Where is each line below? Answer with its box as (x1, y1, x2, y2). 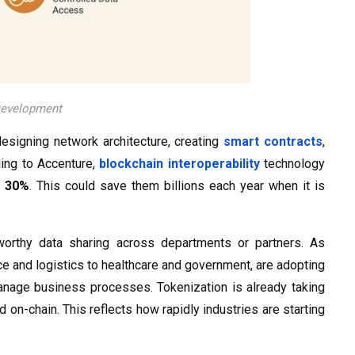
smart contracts (223, 134, 323, 150)
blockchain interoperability (99, 156, 260, 172)
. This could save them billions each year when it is (29, 178, 326, 194)
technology (259, 156, 325, 172)
